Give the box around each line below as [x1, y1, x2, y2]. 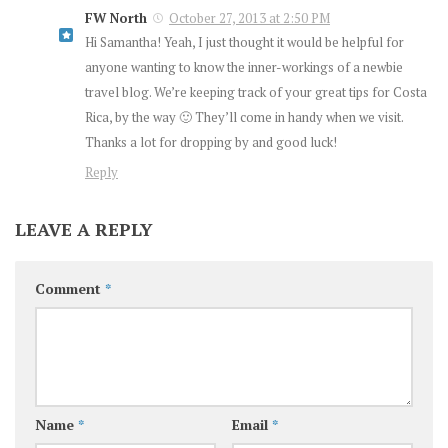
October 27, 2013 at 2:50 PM [169, 8, 330, 27]
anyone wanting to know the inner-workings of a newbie [85, 57, 403, 76]
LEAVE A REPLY [15, 216, 153, 241]
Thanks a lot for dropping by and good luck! [85, 132, 337, 151]
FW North [85, 8, 147, 27]
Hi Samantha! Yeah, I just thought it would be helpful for [85, 32, 404, 51]
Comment [35, 278, 105, 298]
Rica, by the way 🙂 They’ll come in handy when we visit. [85, 107, 403, 126]
